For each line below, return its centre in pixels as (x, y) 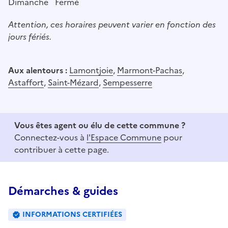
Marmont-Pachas (150, 70)
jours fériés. (30, 36)
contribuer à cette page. (62, 149)
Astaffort (26, 82)
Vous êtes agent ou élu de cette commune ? (100, 125)
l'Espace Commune (124, 137)
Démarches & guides (63, 191)
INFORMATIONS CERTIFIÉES (72, 214)
